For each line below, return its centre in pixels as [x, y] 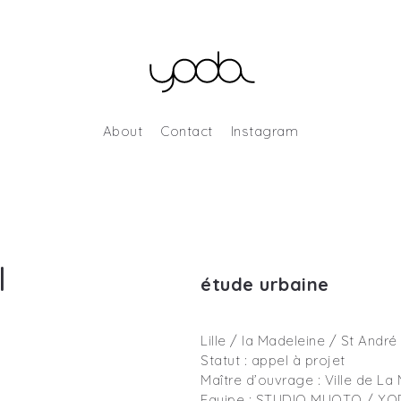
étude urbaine [265, 284]
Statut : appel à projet [273, 360]
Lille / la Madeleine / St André [299, 341]
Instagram [264, 131]
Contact [187, 131]
